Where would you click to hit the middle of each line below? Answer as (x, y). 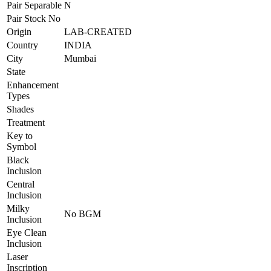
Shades (20, 109)
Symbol (21, 146)
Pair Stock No (34, 18)
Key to (20, 135)
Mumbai (80, 58)
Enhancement (33, 85)
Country (22, 45)
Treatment (26, 122)
